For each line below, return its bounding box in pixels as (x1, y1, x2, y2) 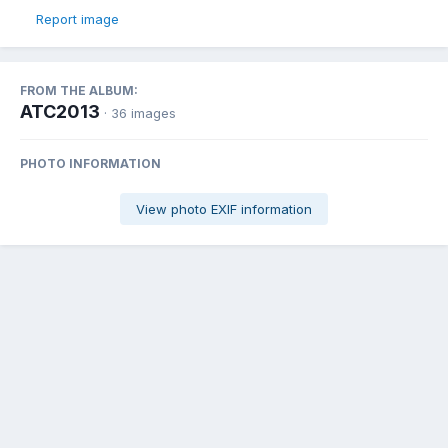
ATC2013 (20, 101, 100, 123)
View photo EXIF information (136, 201, 312, 218)
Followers (263, 293, 323, 310)
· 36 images (104, 105, 176, 122)
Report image (36, 10, 119, 27)
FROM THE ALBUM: (20, 83, 138, 99)
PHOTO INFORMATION (20, 156, 161, 172)
